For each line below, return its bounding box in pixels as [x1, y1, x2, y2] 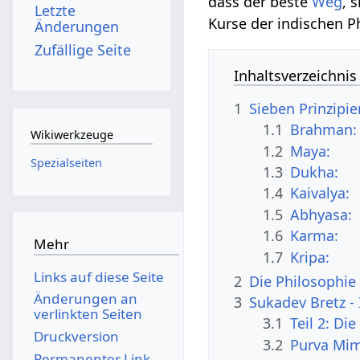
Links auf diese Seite [33, 267, 164, 286]
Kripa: [290, 247, 330, 267]
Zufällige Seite [35, 39, 132, 59]
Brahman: [290, 120, 358, 140]
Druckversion [33, 326, 119, 346]
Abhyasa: [290, 204, 353, 224]
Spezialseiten [30, 154, 102, 170]
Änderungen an [33, 289, 137, 309]
